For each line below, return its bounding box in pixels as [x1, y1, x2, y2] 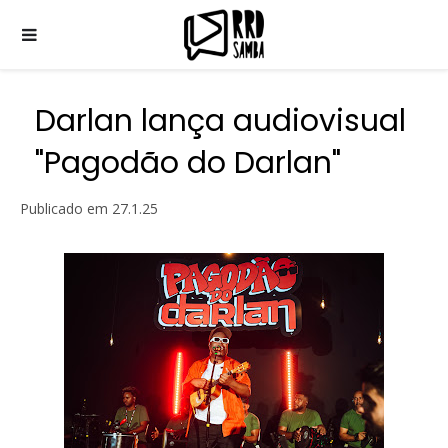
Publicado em [20, 199, 112, 218]
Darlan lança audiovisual [35, 100, 406, 142]
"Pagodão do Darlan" [35, 142, 341, 184]
